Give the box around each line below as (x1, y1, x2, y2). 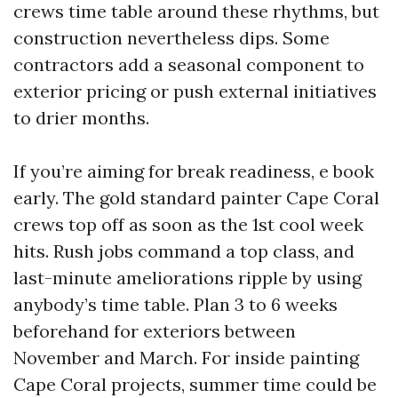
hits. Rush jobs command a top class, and (13, 240, 354, 262)
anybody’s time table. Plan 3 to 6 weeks (13, 293, 338, 315)
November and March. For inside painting (13, 346, 359, 369)
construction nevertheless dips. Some (13, 27, 330, 49)
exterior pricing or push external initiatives (13, 80, 377, 102)
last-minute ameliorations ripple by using (13, 267, 362, 289)
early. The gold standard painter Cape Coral (13, 187, 379, 209)
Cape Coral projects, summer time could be (13, 373, 377, 395)
